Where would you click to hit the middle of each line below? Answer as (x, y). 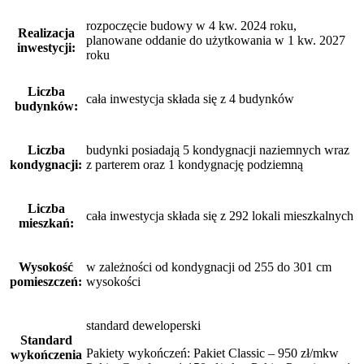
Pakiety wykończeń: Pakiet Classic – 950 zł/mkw (212, 353)
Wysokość (46, 267)
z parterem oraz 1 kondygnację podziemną (195, 165)
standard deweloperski (143, 326)
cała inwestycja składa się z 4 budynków (190, 99)
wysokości (113, 282)
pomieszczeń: (46, 282)
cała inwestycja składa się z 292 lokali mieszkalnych (220, 216)
